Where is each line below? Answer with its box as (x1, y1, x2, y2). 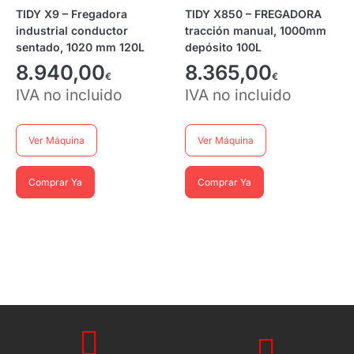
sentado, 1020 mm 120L (16, 40, 145, 54)
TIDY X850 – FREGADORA (185, 6, 322, 21)
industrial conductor (16, 23, 128, 37)
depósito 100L (185, 40, 262, 54)
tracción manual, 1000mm (185, 23, 326, 37)
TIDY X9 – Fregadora (16, 6, 127, 21)
